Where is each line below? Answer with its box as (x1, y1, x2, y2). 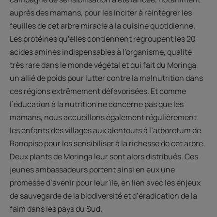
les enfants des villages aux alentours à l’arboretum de (10, 125, 201, 136)
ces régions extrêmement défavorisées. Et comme (10, 86, 186, 97)
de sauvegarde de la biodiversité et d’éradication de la (10, 190, 197, 201)
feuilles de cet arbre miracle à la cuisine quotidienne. (10, 20, 195, 31)
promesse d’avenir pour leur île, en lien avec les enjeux (10, 177, 201, 188)
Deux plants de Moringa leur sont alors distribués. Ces (10, 151, 198, 162)
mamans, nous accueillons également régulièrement (10, 112, 197, 123)
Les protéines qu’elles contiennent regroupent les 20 (10, 33, 196, 45)
